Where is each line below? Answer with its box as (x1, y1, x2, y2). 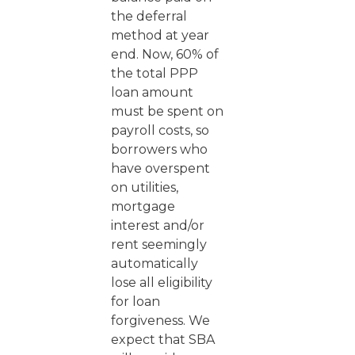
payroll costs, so (111, 123, 209, 138)
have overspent (111, 161, 210, 176)
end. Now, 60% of (111, 47, 219, 62)
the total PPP (111, 66, 198, 81)
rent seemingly (111, 237, 207, 252)
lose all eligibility (111, 275, 212, 290)
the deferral (111, 9, 187, 24)
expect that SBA (111, 332, 215, 347)
